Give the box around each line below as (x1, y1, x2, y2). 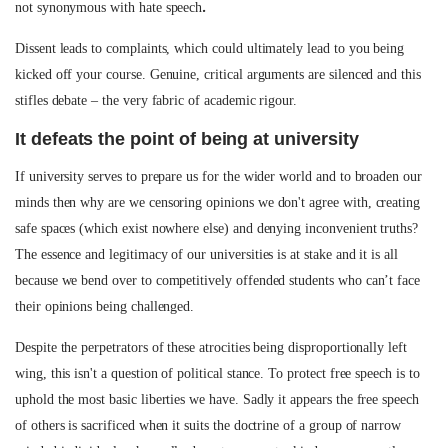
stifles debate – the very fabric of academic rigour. (15, 93, 298, 108)
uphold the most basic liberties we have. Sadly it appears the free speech (15, 392, 419, 407)
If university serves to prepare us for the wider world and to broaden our (15, 169, 422, 184)
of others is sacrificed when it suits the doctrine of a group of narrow (15, 418, 402, 433)
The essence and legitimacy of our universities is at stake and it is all (15, 247, 398, 262)
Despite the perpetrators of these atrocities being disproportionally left (15, 340, 407, 355)
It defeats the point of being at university (15, 129, 359, 149)
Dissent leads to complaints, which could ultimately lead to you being (15, 41, 405, 56)
